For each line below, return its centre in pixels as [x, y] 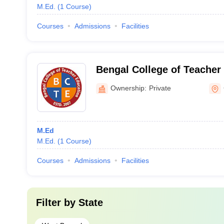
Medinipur [120, 82]
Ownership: [128, 88]
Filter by [57, 202]
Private [160, 88]
